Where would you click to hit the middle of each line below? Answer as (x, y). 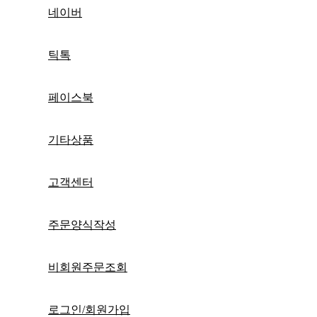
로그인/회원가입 (89, 309)
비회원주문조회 (88, 267)
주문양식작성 (82, 224)
